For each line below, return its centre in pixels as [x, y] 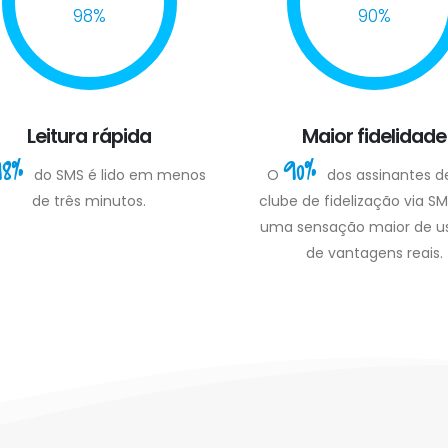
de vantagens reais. [374, 252]
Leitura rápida [89, 135]
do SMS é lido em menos [119, 174]
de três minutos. [89, 200]
